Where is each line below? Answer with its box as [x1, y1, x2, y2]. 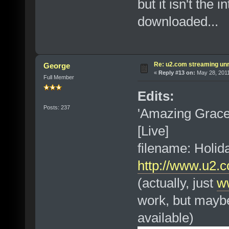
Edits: [137, 88, 174, 104]
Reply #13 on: [158, 70, 195, 76]
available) [137, 210, 194, 226]
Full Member [43, 74, 74, 81]
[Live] [137, 123, 169, 139]
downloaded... [137, 14, 218, 30]
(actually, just [137, 175, 217, 191]
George [43, 61, 71, 71]
